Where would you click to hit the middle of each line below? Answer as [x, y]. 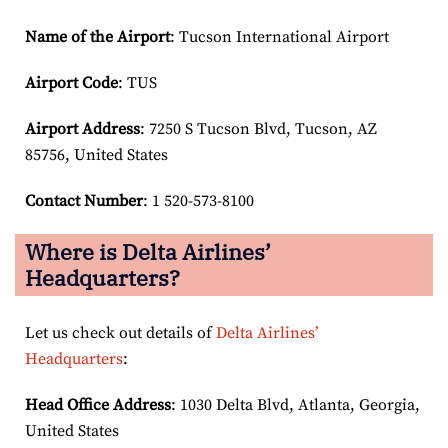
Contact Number [84, 200]
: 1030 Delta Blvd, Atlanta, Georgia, [295, 404]
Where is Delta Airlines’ [148, 251]
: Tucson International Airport [279, 36]
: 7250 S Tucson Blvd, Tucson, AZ [258, 128]
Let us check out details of [120, 332]
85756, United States [96, 154]
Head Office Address [98, 404]
